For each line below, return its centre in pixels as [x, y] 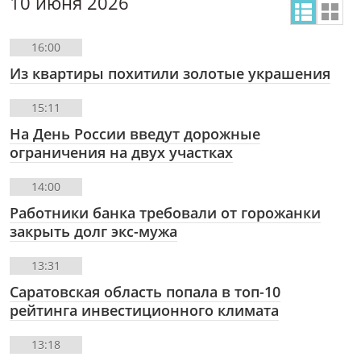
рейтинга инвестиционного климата [144, 311]
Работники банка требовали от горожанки [165, 213]
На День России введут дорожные [135, 134]
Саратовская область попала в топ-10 [145, 292]
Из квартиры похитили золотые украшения [170, 74]
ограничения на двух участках [121, 153]
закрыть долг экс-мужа [93, 232]
